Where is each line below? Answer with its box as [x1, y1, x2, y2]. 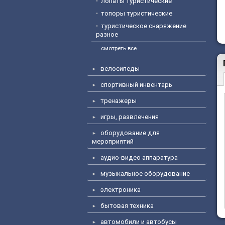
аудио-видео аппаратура [100, 154, 178, 161]
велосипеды [100, 65, 140, 72]
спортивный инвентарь [100, 81, 172, 88]
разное [96, 31, 118, 39]
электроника [100, 186, 141, 193]
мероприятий [92, 138, 134, 145]
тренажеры [100, 97, 137, 104]
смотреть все [101, 45, 137, 52]
